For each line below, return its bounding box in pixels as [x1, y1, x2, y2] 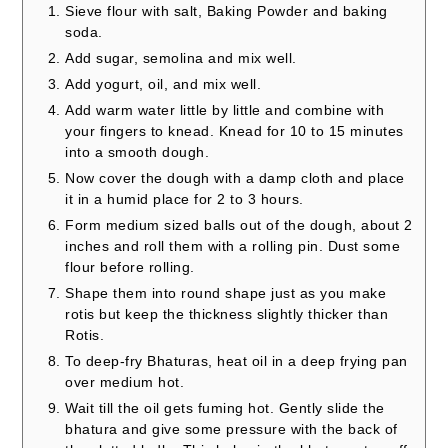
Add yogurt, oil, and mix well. [65, 76, 262, 93]
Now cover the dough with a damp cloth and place [65, 170, 405, 187]
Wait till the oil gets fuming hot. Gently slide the [65, 400, 385, 417]
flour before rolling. [65, 259, 195, 276]
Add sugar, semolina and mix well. [65, 50, 297, 67]
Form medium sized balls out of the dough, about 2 [65, 217, 413, 234]
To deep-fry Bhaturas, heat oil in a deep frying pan [65, 353, 408, 370]
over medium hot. [65, 374, 185, 391]
